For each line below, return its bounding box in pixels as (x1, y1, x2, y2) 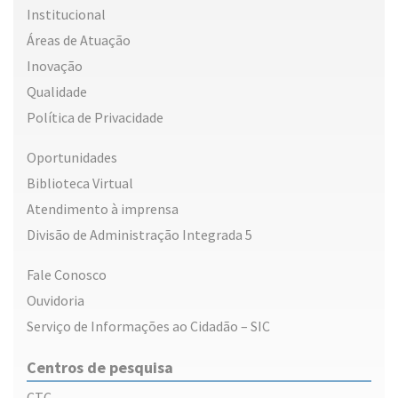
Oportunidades (27, 148, 117, 167)
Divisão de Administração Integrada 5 (27, 226, 252, 244)
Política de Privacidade (27, 108, 163, 127)
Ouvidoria (27, 291, 84, 310)
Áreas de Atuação (27, 31, 131, 50)
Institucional (27, 5, 106, 24)
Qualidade (27, 83, 87, 101)
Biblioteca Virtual (27, 174, 133, 193)
